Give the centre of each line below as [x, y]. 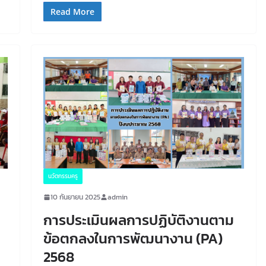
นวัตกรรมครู [63, 176]
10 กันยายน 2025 [75, 197]
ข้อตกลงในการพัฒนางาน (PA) [133, 238]
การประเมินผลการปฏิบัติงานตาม [138, 220]
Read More [72, 11]
